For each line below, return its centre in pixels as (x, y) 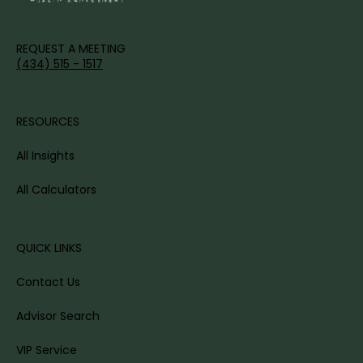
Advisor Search (58, 316)
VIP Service (47, 350)
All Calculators (56, 190)
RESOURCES (48, 122)
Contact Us (48, 282)
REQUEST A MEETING (71, 49)
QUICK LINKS (49, 248)
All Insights (45, 156)
